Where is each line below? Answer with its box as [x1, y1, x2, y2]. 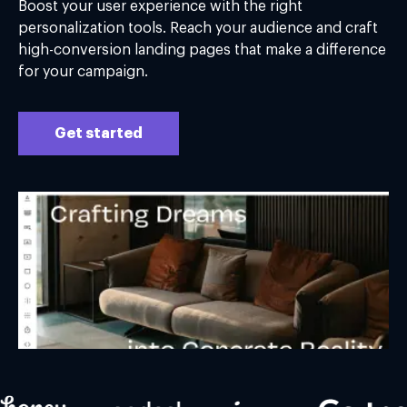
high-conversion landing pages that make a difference [18, 43, 386, 57]
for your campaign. [18, 65, 148, 79]
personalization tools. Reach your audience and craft [18, 21, 378, 35]
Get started [55, 126, 143, 141]
